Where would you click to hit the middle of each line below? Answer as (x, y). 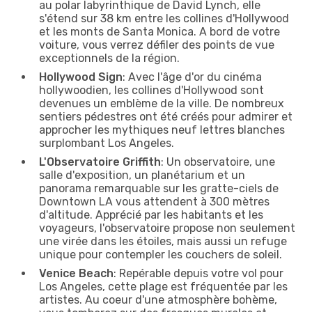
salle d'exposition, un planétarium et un (142, 175)
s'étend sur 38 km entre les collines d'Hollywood (164, 18)
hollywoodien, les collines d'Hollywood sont (151, 90)
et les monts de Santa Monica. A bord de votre (159, 31)
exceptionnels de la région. (109, 58)
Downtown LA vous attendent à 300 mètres (154, 201)
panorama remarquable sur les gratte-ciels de (159, 188)
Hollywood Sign (81, 77)
